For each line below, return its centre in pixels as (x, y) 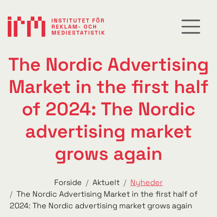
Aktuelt (106, 182)
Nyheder (147, 182)
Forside (68, 182)
